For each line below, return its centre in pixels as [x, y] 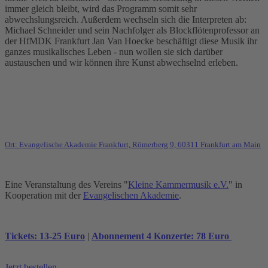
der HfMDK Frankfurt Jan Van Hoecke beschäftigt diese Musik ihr [131, 41]
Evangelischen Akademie [131, 196]
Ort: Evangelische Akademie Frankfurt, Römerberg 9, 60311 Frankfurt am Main [133, 145]
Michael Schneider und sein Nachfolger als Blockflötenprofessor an [132, 31]
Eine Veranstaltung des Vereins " [66, 185]
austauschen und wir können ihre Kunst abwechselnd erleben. [121, 63]
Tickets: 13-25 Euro [45, 236]
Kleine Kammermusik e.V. [178, 185]
